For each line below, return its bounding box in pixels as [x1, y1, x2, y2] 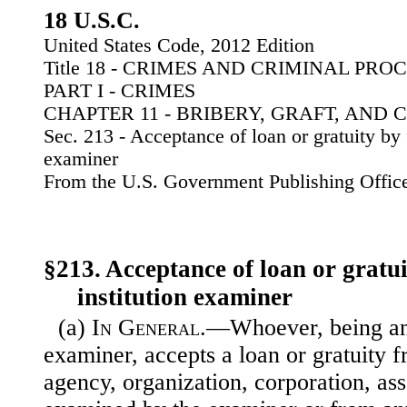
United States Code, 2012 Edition [44, 35, 314, 56]
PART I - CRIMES [44, 80, 195, 102]
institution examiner [77, 283, 293, 312]
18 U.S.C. [44, 7, 140, 34]
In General [92, 314, 200, 342]
